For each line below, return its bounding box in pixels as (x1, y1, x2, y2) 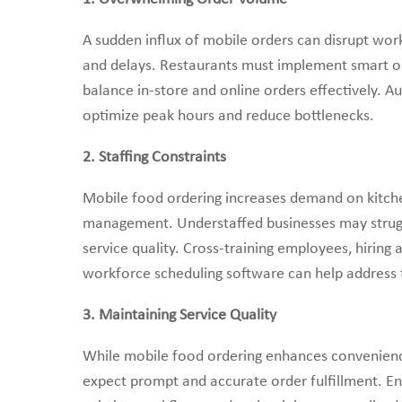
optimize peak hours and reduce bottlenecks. (83, 108, 374, 125)
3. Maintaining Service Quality (83, 307, 276, 324)
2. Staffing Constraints (83, 149, 226, 166)
